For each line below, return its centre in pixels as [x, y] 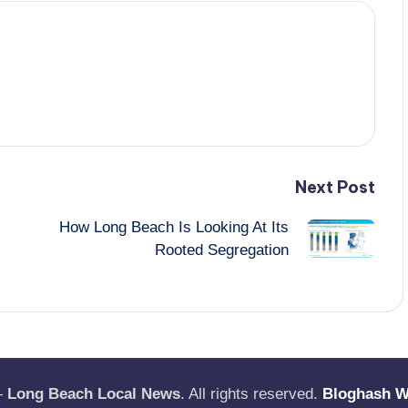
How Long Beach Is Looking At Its [173, 227]
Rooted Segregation [221, 250]
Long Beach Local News [94, 394]
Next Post [335, 187]
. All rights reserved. [251, 394]
